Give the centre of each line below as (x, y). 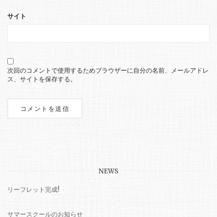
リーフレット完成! (33, 189)
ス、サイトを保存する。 (42, 79)
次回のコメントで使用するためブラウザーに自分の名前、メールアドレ (108, 70)
